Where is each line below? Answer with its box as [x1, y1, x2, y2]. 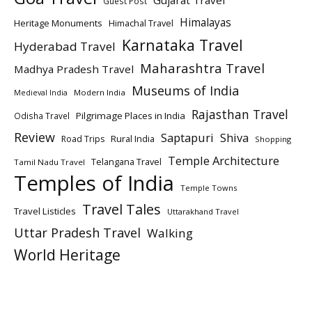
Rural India [111, 132, 155, 146]
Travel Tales [82, 200, 161, 219]
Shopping [255, 134, 291, 145]
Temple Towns [180, 182, 237, 194]
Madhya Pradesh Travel [14, 62, 134, 77]
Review [14, 129, 55, 146]
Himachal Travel [109, 17, 173, 30]
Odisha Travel [14, 110, 70, 122]
